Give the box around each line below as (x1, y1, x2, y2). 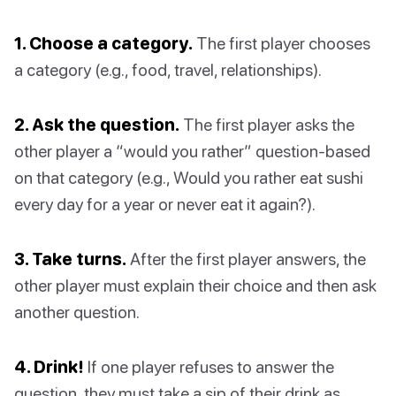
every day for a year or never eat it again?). (14, 194, 316, 215)
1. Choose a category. (14, 33, 193, 54)
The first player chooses (193, 33, 370, 54)
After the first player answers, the (126, 248, 366, 270)
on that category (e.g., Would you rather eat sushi (14, 167, 363, 188)
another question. (14, 301, 140, 323)
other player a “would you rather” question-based (14, 141, 370, 162)
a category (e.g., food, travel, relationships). (14, 59, 322, 80)
